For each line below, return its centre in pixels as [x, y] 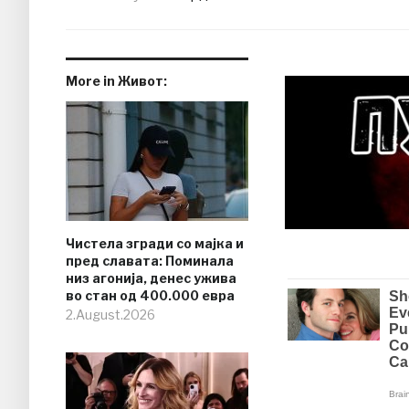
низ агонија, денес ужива [151, 278]
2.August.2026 [110, 315]
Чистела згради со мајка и [155, 244]
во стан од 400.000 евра [150, 296]
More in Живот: [116, 81]
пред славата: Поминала [150, 261]
